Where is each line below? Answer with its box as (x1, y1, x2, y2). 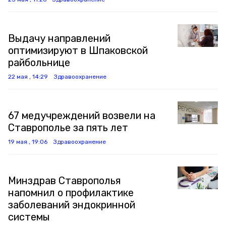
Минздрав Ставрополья (8, 175, 121, 187)
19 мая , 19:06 (8, 138, 47, 145)
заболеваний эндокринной (8, 199, 135, 211)
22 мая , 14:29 (8, 73, 48, 80)
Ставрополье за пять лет (8, 122, 128, 134)
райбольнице (8, 56, 70, 69)
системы (8, 211, 50, 223)
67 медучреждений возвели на (8, 109, 155, 122)
